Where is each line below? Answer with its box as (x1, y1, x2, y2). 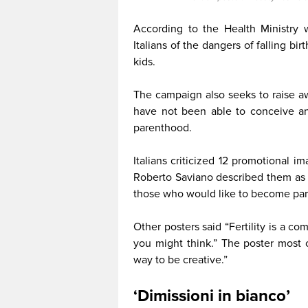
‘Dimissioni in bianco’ (133, 286, 290, 307)
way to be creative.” (133, 253, 228, 267)
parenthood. (133, 121, 192, 135)
